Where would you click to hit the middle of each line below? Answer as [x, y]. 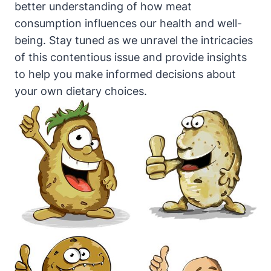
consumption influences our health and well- [128, 24]
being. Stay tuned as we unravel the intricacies [134, 41]
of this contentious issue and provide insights [131, 57]
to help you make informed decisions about [125, 74]
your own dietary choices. [81, 91]
